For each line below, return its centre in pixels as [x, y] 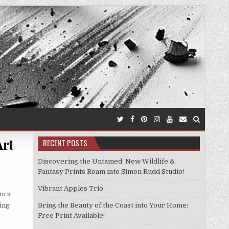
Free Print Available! [71, 215]
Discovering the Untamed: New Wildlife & [106, 161]
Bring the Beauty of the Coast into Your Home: [113, 205]
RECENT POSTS [65, 143]
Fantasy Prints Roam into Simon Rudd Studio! [111, 171]
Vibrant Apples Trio [70, 188]
